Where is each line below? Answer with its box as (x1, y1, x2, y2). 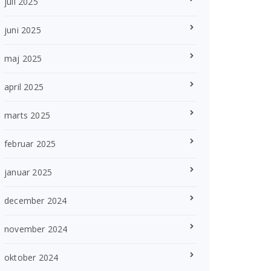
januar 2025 (4, 166, 53, 178)
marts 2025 (4, 109, 50, 122)
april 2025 (4, 81, 44, 93)
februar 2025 (4, 138, 56, 150)
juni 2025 (4, 24, 41, 36)
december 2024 (4, 195, 67, 207)
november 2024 (4, 223, 68, 235)
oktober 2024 (4, 252, 59, 264)
